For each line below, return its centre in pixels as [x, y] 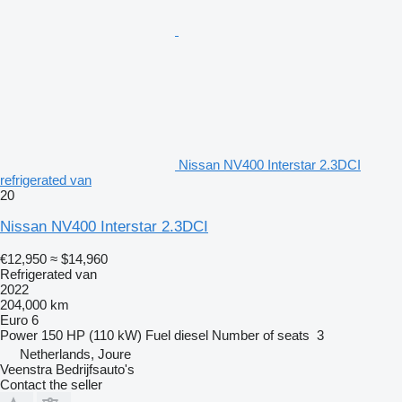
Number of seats [261, 335]
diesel [191, 335]
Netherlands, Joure [75, 354]
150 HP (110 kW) [92, 335]
